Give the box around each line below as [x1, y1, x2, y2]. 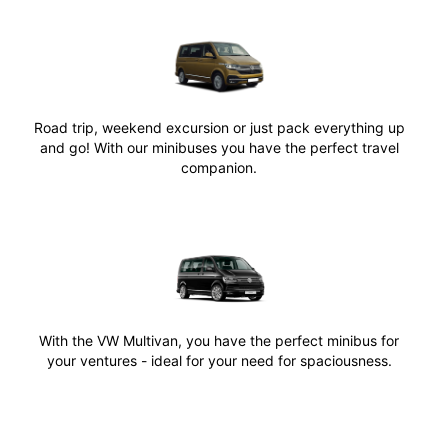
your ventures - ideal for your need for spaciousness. [46, 352, 392, 370]
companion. [181, 158, 257, 176]
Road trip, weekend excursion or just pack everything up [33, 118, 405, 136]
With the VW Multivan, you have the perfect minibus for [39, 332, 399, 350]
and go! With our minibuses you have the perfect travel [39, 138, 399, 156]
